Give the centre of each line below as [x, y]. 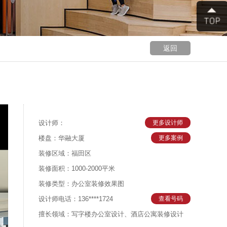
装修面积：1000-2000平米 [77, 168]
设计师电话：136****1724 [76, 199]
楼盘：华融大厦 [62, 138]
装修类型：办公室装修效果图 [81, 184]
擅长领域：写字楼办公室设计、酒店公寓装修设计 [111, 214]
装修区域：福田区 [65, 153]
